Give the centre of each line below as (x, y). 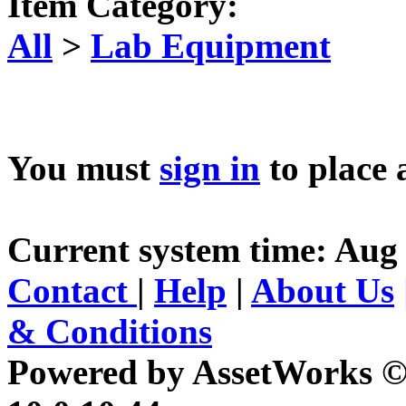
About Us (323, 291)
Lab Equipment (211, 46)
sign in (210, 169)
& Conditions (110, 332)
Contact (72, 291)
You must (83, 169)
